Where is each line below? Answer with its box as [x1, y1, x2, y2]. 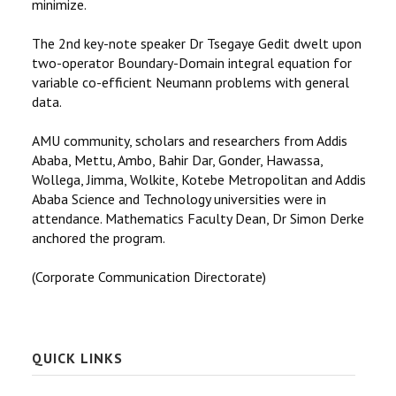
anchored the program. [32, 229, 165, 247]
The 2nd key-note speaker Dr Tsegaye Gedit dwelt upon [32, 34, 362, 52]
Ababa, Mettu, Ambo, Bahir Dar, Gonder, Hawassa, [32, 151, 323, 169]
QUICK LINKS [32, 349, 123, 367]
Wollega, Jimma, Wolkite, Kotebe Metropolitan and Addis [32, 171, 366, 188]
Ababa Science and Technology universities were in [32, 190, 326, 208]
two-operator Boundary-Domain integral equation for [32, 54, 352, 72]
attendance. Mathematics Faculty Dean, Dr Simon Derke [32, 209, 364, 227]
